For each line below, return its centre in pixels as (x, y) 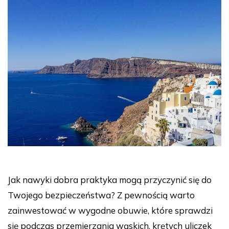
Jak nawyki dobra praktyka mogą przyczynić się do (110, 180)
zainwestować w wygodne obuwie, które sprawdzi (110, 211)
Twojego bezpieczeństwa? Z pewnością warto (101, 195)
